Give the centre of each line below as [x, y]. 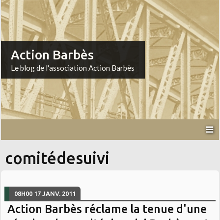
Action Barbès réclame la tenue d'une [107, 208]
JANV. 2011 [59, 193]
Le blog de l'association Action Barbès [73, 68]
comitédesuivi [57, 158]
